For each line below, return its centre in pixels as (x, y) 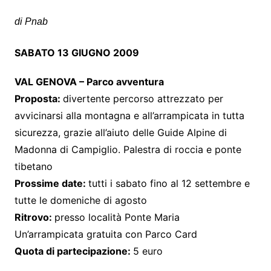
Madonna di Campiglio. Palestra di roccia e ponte (128, 149)
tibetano (33, 166)
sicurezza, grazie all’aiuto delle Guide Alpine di (120, 132)
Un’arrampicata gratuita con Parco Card (106, 234)
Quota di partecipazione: (73, 251)
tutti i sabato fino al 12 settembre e (169, 183)
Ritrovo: (34, 217)
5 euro (148, 251)
